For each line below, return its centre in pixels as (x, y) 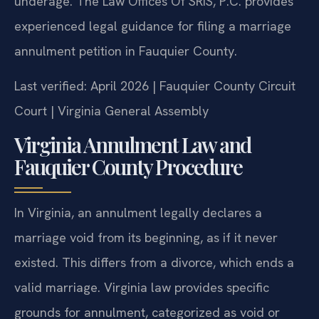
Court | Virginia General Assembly (111, 111)
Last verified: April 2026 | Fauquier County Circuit (155, 86)
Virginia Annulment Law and (132, 144)
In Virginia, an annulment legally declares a (138, 212)
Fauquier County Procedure (128, 166)
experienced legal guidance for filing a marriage (153, 26)
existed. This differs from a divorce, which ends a (154, 262)
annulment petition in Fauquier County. (126, 51)
